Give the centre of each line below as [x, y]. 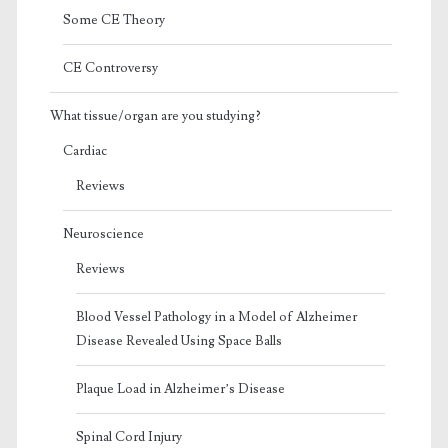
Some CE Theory [113, 19]
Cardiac [84, 150]
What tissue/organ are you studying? [155, 115]
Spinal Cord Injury [128, 436]
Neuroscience [103, 233]
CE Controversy [110, 67]
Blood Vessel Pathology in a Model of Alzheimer [216, 316]
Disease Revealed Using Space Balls [178, 340]
